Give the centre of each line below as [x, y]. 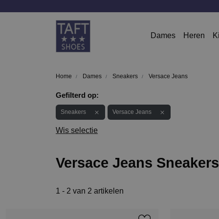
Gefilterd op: [77, 95]
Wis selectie [77, 130]
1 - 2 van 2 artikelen [90, 191]
